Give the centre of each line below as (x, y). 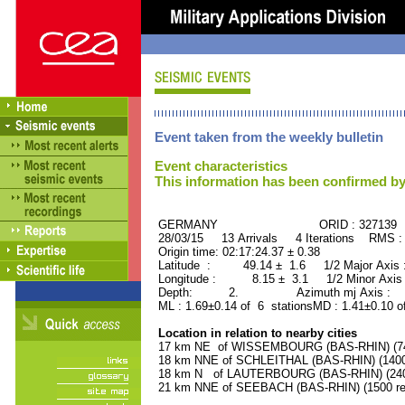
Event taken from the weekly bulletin (269, 137)
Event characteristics (221, 166)
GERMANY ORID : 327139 (276, 225)
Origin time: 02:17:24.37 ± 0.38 (237, 252)
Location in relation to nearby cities (256, 333)
